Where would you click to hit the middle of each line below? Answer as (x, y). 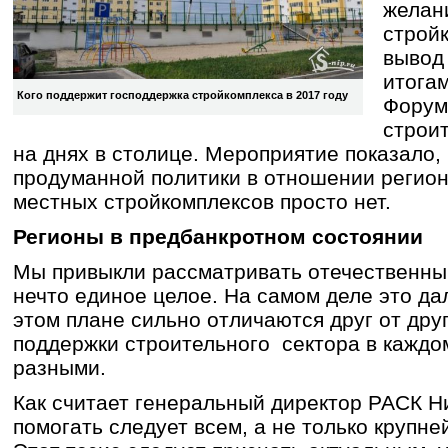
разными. (59, 367)
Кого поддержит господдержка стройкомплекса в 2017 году (182, 94)
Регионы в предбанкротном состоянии (218, 236)
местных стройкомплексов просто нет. (202, 202)
